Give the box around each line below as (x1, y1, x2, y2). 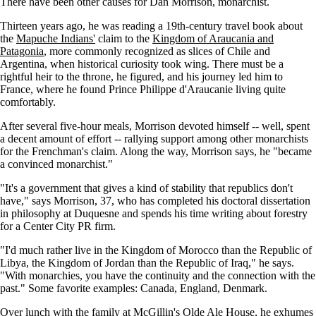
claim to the (95, 32, 152, 45)
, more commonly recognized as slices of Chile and (44, 45, 270, 58)
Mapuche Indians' (16, 32, 95, 45)
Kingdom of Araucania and (152, 32, 274, 45)
